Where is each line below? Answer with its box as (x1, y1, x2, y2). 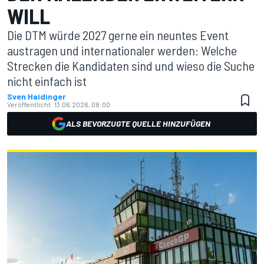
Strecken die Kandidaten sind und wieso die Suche (7, 58, 255, 73)
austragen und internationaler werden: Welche (7, 42, 237, 58)
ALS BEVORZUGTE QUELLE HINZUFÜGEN (65, 118, 210, 128)
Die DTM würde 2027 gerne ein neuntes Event (7, 27, 229, 42)
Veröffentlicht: (7, 100, 53, 108)
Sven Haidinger (7, 91, 66, 101)
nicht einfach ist (7, 73, 87, 88)
